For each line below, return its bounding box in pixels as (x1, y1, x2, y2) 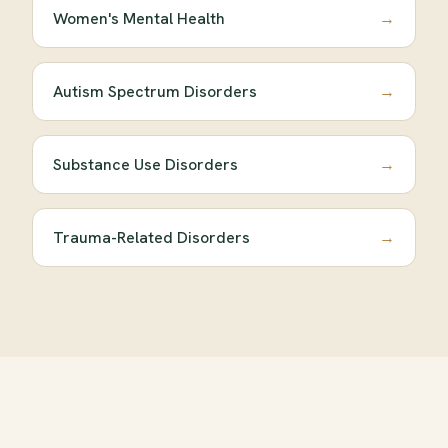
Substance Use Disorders (53, 154, 238, 176)
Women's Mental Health (53, 8, 225, 30)
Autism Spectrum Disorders (53, 81, 257, 103)
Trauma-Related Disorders (53, 227, 250, 249)
